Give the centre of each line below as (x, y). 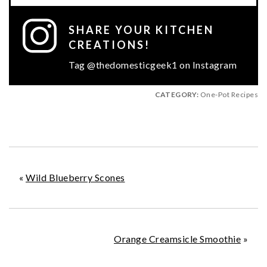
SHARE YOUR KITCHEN (141, 30)
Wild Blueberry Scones (75, 178)
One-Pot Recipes (228, 95)
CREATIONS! (109, 45)
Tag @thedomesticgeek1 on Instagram (153, 65)
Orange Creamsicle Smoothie (177, 239)
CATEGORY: (176, 95)
